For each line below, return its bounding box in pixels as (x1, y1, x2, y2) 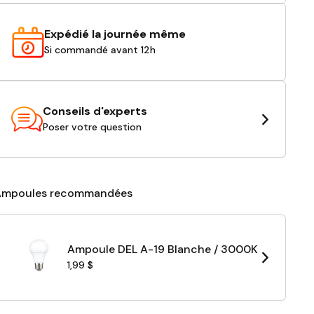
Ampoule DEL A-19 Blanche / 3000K (67, 242, 258, 257)
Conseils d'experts (42, 103, 147, 118)
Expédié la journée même (43, 26, 186, 41)
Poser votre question (42, 120, 142, 133)
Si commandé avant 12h (43, 43, 156, 56)
